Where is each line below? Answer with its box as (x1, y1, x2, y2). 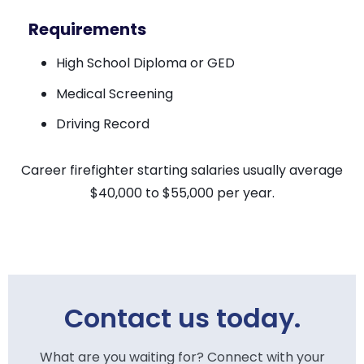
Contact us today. (63, 299, 301, 336)
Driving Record (56, 114, 149, 133)
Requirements (28, 17, 146, 41)
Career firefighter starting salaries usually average (21, 160, 343, 180)
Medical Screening (56, 84, 173, 103)
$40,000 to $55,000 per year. (89, 183, 275, 202)
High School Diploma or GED (56, 53, 235, 72)
